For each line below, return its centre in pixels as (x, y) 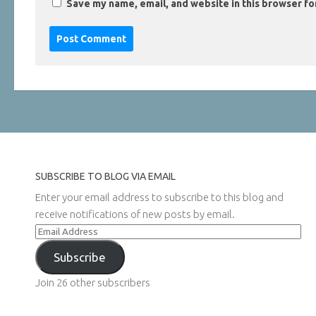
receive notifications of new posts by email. (135, 214)
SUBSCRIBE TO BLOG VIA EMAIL (105, 176)
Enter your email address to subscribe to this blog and (159, 197)
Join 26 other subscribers (93, 283)
